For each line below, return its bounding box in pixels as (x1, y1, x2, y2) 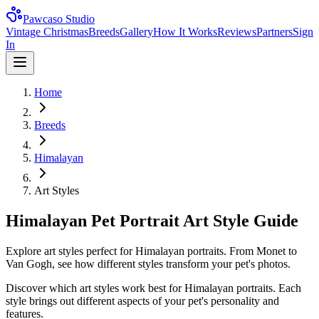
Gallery (120, 26, 153, 38)
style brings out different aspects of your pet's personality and (6, 294, 279, 307)
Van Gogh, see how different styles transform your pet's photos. (6, 257, 291, 270)
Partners (256, 26, 293, 38)
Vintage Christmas (6, 26, 88, 38)
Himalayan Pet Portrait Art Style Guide (6, 211, 298, 230)
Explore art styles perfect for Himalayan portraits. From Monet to (6, 244, 297, 257)
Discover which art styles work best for (6, 281, 184, 294)
